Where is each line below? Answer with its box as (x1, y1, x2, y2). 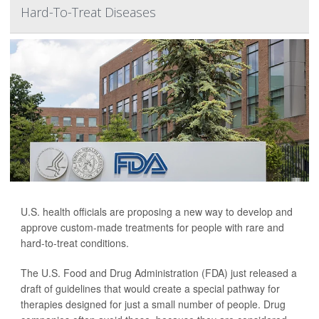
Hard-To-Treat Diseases (21, 4, 156, 21)
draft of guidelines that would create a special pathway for (21, 281, 280, 296)
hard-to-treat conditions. (21, 236, 129, 251)
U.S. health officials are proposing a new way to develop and (21, 204, 293, 219)
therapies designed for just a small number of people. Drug (21, 297, 286, 312)
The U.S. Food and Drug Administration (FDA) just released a (21, 266, 297, 281)
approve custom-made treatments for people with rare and (21, 220, 284, 235)
